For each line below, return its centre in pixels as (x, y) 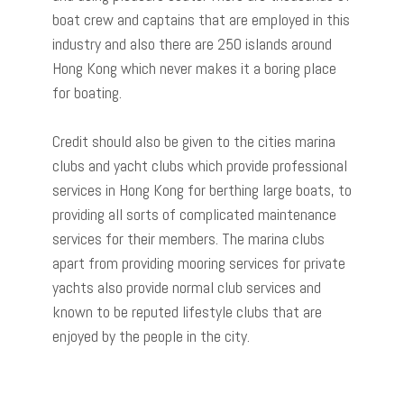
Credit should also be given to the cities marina (194, 141)
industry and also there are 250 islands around (192, 43)
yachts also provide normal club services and (187, 287)
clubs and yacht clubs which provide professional (200, 165)
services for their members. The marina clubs (188, 238)
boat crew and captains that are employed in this (201, 19)
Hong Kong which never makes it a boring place (194, 68)
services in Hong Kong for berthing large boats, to (202, 189)
